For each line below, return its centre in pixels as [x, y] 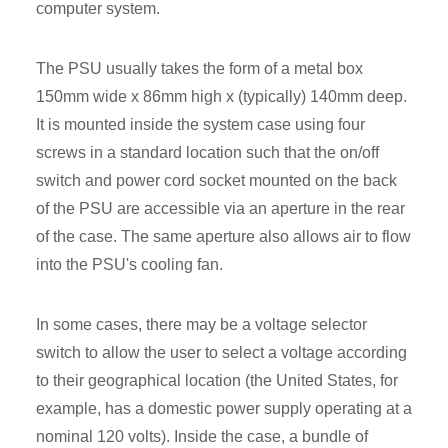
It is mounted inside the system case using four [200, 124]
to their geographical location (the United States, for [217, 380]
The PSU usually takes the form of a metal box [199, 68]
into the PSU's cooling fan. [129, 264]
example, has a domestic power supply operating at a [224, 408]
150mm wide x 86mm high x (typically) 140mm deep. [221, 96]
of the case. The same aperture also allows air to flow [223, 236]
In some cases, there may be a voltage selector [201, 324]
